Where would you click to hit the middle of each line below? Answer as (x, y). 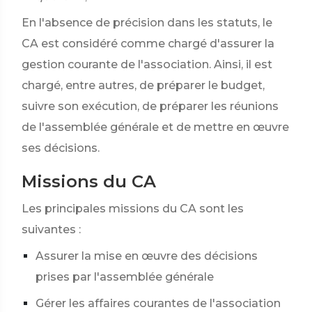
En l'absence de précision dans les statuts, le (147, 23)
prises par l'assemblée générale (125, 277)
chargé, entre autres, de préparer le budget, (143, 85)
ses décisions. (61, 148)
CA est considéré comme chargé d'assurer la (148, 44)
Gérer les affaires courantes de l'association (158, 303)
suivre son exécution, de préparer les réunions (150, 106)
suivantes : (51, 229)
